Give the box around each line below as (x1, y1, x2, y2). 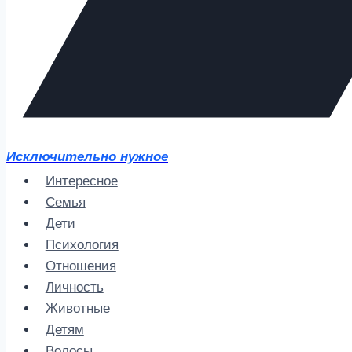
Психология (45, 237, 119, 253)
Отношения (45, 258, 116, 274)
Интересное (45, 174, 118, 189)
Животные (45, 301, 110, 317)
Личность (45, 280, 104, 295)
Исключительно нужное (6, 149, 168, 165)
